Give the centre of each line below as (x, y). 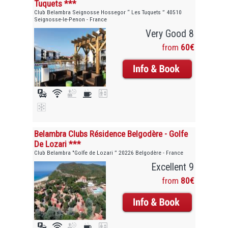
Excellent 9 (173, 167)
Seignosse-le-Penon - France (71, 19)
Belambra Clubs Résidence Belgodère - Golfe (111, 134)
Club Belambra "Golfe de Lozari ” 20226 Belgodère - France (109, 152)
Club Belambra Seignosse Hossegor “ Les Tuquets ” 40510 (108, 12)
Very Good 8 (169, 34)
